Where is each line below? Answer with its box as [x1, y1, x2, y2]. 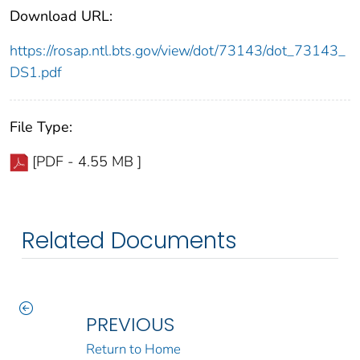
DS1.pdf [10, 63, 62, 83]
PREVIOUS [85, 311, 174, 338]
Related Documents [22, 225, 237, 257]
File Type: [10, 117, 72, 137]
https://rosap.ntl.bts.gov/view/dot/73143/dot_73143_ [10, 41, 346, 61]
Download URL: [10, 6, 112, 27]
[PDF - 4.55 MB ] [32, 152, 141, 172]
